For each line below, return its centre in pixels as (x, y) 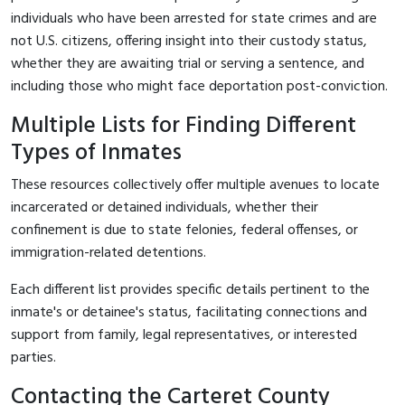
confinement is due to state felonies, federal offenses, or (184, 230)
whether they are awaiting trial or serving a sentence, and (188, 64)
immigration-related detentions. (108, 253)
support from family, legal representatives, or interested (184, 335)
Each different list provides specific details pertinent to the (190, 290)
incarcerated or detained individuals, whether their (165, 207)
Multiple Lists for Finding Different (184, 126)
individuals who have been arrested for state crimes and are (194, 19)
